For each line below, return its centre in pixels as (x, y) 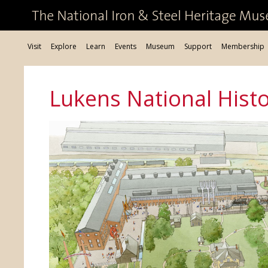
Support (198, 46)
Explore (64, 46)
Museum (161, 46)
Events (126, 46)
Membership (243, 46)
